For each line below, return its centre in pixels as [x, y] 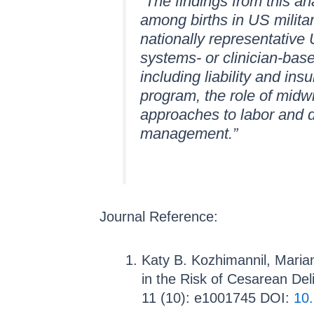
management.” [189, 134]
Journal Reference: [159, 216]
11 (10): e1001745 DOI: [218, 298]
